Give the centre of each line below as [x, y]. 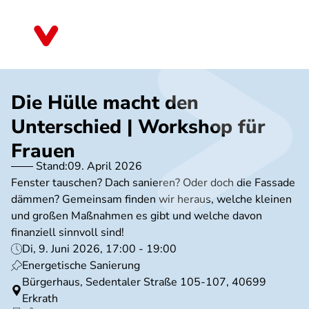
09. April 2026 [105, 166]
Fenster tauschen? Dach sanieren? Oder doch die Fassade [153, 183]
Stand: [52, 166]
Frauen [43, 151]
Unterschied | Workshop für [138, 127]
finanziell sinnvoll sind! [68, 232]
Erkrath [40, 299]
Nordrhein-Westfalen [123, 41]
